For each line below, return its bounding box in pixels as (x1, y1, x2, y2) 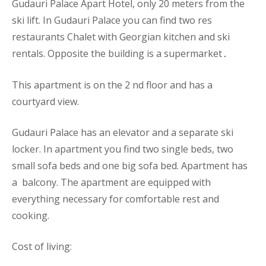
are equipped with (131, 176, 211, 189)
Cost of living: (12, 240, 74, 253)
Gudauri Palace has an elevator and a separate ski (12, 126, 233, 139)
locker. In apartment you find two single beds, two (12, 142, 233, 156)
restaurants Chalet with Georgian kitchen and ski (12, 30, 230, 43)
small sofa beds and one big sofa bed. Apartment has (12, 159, 248, 172)
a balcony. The (12, 176, 81, 189)
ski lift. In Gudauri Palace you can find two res (12, 14, 212, 27)
